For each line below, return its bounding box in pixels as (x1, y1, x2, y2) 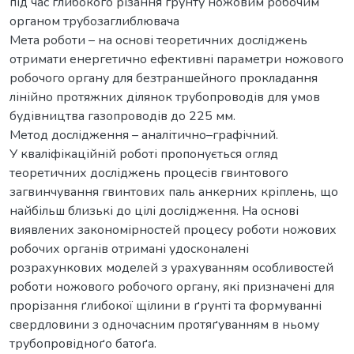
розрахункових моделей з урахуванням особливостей (9, 258, 333, 277)
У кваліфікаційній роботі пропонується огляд (9, 145, 278, 163)
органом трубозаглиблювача (9, 12, 179, 30)
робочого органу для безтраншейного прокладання (9, 69, 318, 87)
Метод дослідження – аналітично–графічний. (9, 126, 278, 144)
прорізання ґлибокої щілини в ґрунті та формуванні (9, 296, 322, 314)
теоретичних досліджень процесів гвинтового (9, 164, 288, 182)
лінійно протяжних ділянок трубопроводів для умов (9, 88, 320, 106)
